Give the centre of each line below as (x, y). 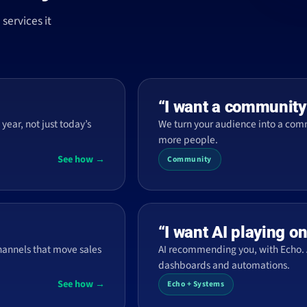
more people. (188, 140)
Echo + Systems (196, 284)
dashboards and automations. (224, 265)
